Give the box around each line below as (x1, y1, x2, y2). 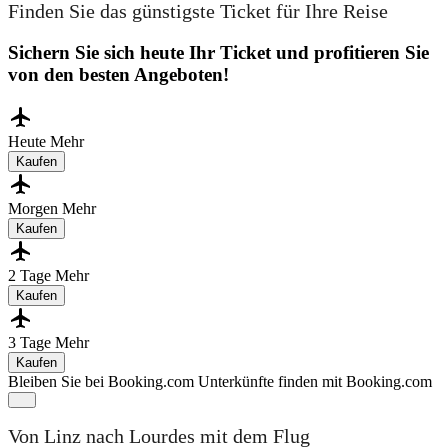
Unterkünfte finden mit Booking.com (198, 372, 432, 390)
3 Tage (8, 333, 55, 351)
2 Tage (8, 266, 55, 284)
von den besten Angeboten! (8, 63, 229, 85)
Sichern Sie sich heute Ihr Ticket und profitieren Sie (8, 41, 429, 63)
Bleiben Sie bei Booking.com (8, 372, 194, 390)
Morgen (8, 199, 62, 217)
